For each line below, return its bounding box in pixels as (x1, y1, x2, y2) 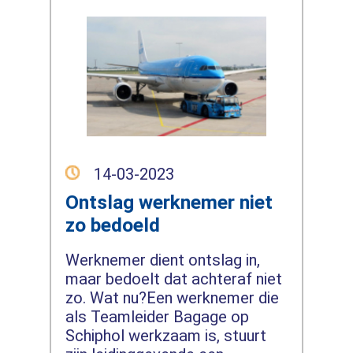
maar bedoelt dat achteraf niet (65, 269, 282, 288)
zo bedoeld (65, 213, 160, 236)
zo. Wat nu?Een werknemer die (65, 288, 279, 307)
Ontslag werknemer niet (65, 190, 273, 214)
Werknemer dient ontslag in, (65, 250, 260, 269)
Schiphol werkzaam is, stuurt (65, 325, 266, 345)
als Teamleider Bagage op (65, 307, 249, 326)
